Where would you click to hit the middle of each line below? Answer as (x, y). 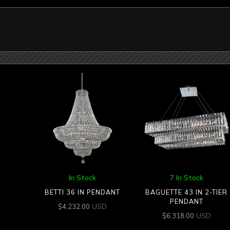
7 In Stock (186, 177)
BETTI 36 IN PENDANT (83, 192)
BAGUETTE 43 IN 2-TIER (187, 192)
